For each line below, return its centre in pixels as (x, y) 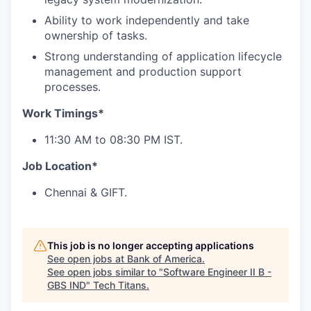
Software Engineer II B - (217, 271)
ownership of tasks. (96, 35)
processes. (73, 86)
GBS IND (67, 285)
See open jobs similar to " (105, 271)
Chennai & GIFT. (86, 192)
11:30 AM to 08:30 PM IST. (114, 139)
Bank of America (165, 258)
